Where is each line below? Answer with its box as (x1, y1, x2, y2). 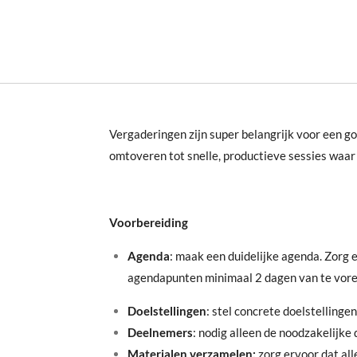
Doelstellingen (127, 303, 206, 318)
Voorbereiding (109, 214, 188, 229)
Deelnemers (127, 324, 193, 339)
